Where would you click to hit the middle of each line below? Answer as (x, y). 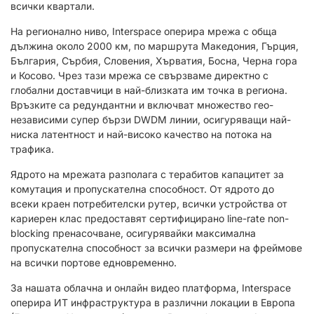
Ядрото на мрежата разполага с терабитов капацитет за (147, 175)
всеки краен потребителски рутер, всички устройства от (149, 204)
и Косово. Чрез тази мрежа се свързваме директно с (139, 76)
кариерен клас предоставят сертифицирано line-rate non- (150, 219)
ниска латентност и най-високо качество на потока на (141, 135)
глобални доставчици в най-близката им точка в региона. (149, 90)
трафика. (32, 149)
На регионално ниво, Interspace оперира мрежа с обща (144, 32)
